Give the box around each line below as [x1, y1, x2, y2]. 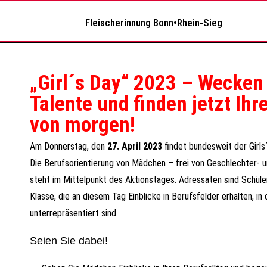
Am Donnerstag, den [30, 141, 107, 152]
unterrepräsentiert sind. [30, 207, 118, 219]
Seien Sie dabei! [30, 235, 108, 247]
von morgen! [30, 113, 135, 137]
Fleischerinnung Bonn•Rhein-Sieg [85, 17, 223, 29]
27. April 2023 [107, 141, 162, 152]
